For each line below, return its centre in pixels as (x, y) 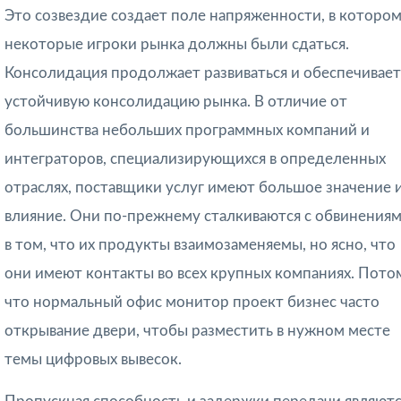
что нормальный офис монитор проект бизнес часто (192, 303)
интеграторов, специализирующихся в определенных (195, 159)
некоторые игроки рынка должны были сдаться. (177, 45)
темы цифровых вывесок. (93, 360)
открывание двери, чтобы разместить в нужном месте (197, 331)
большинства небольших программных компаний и (187, 131)
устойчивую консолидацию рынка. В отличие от (176, 102)
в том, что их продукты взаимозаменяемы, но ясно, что (200, 245)
